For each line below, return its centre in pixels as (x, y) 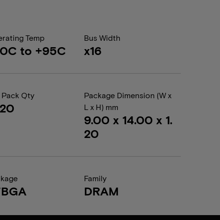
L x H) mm (101, 107)
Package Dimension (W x (127, 95)
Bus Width (102, 38)
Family (95, 178)
